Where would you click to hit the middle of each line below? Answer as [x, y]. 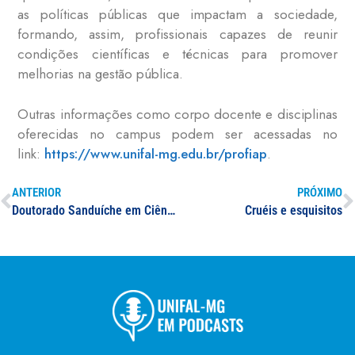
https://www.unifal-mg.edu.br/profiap [156, 153]
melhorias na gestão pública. [101, 74]
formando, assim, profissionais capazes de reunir [177, 34]
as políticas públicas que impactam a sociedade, [177, 15]
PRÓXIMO [320, 193]
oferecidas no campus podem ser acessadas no [177, 134]
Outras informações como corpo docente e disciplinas [177, 114]
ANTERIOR [36, 193]
